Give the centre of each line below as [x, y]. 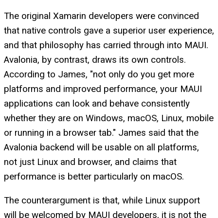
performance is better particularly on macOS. [94, 177]
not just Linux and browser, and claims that [90, 162]
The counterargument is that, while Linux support [102, 200]
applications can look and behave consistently [97, 104]
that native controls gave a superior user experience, [109, 31]
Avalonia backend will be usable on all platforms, [101, 148]
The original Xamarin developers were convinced [101, 16]
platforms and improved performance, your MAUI [103, 89]
